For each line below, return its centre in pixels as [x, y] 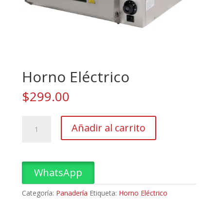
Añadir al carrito [108, 128]
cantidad [35, 144]
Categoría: [39, 193]
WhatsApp [58, 173]
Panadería [72, 193]
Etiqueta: [104, 193]
